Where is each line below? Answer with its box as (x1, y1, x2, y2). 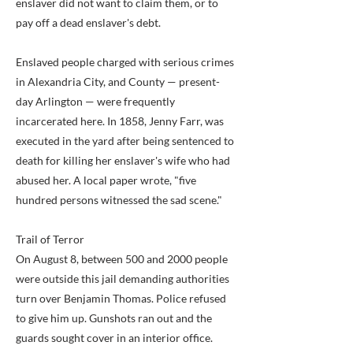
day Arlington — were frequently (16, 95, 175, 108)
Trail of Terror (16, 232, 84, 246)
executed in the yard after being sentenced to (16, 134, 234, 147)
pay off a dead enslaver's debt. (16, 16, 161, 29)
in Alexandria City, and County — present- (16, 75, 220, 88)
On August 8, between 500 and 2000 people (16, 252, 228, 266)
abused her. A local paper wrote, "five (16, 173, 196, 187)
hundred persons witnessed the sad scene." (16, 193, 222, 206)
